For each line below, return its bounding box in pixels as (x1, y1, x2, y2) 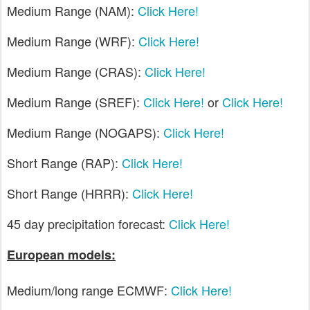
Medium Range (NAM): (7, 1, 138, 19)
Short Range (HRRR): (7, 184, 132, 202)
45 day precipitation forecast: (7, 215, 169, 232)
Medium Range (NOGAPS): (7, 123, 163, 141)
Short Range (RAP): (7, 154, 122, 172)
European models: (7, 246, 116, 264)
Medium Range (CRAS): (7, 62, 145, 80)
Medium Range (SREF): (7, 93, 143, 111)
